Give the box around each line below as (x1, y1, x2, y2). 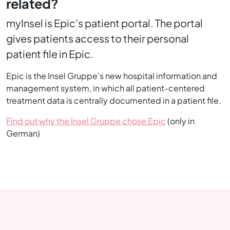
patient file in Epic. (6, 47, 93, 61)
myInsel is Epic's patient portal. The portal (6, 16, 203, 30)
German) (6, 128, 40, 139)
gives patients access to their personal (6, 32, 189, 45)
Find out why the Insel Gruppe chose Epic (6, 116, 166, 127)
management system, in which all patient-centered (6, 83, 205, 94)
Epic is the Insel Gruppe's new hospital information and (6, 70, 217, 82)
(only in (166, 116, 195, 127)
